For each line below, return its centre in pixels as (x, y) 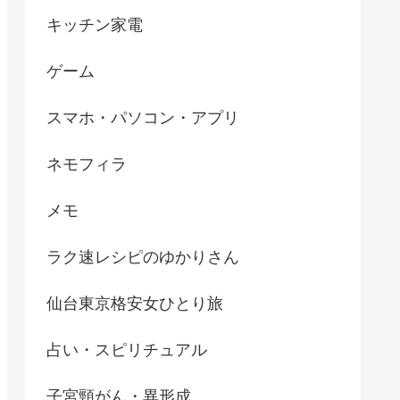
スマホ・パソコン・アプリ (143, 118)
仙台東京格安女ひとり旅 (135, 304)
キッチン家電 (95, 25)
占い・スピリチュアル (127, 350)
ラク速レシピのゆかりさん (143, 258)
